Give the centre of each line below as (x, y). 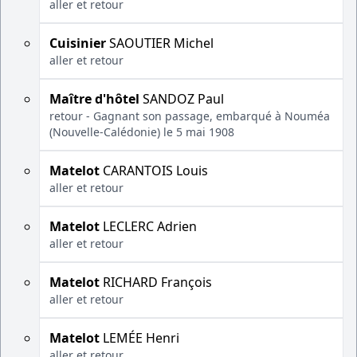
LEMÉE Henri (139, 338)
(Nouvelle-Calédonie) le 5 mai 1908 (142, 132)
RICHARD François (156, 282)
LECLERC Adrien (148, 226)
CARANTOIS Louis (154, 171)
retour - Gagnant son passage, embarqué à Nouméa (190, 116)
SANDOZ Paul (182, 99)
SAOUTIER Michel (160, 43)
